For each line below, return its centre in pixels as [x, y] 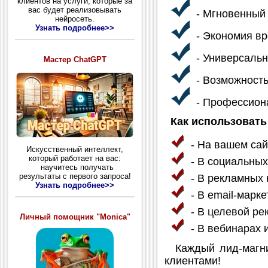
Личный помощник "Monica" [75, 217]
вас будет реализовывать [75, 10]
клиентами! [193, 261]
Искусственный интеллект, [75, 150]
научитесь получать [75, 167]
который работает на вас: [75, 159]
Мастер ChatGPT [75, 60]
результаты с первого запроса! [75, 176]
